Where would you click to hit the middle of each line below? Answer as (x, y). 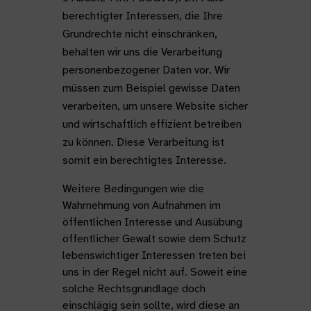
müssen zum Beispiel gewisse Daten (151, 88)
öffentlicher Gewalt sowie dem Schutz (154, 239)
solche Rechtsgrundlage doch (134, 289)
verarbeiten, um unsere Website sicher (155, 106)
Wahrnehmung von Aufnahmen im (141, 205)
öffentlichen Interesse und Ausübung (152, 222)
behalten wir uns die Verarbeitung (142, 52)
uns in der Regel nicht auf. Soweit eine (154, 272)
